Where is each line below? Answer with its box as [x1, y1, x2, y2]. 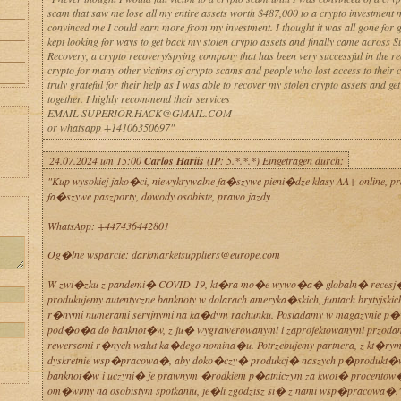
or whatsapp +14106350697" [47, 120, 175, 134]
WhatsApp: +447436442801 [47, 218, 169, 233]
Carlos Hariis [143, 153, 204, 168]
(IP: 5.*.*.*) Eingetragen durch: [203, 153, 344, 167]
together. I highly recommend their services [47, 91, 230, 106]
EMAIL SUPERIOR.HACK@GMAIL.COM [47, 106, 232, 120]
